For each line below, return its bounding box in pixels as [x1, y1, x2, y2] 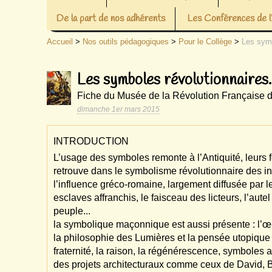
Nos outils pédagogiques [83, 37, 169, 46]
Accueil [47, 37, 73, 46]
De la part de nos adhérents [56, 12, 166, 25]
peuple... [53, 206, 91, 216]
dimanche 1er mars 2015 [77, 105, 160, 114]
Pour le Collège [178, 37, 233, 46]
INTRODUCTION [53, 136, 129, 146]
